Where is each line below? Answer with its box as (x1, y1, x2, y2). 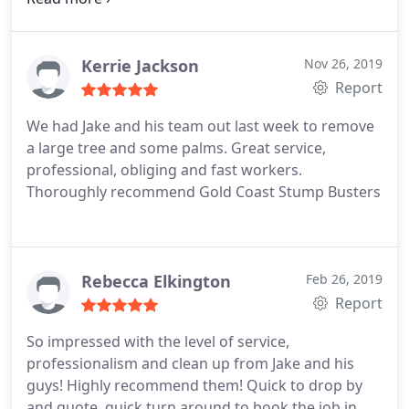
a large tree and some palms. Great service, (26, 137, 326, 158)
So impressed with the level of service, (26, 330, 289, 351)
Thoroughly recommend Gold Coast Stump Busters (26, 181, 381, 202)
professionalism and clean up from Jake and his (26, 352, 354, 373)
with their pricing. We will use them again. (26, 9, 315, 30)
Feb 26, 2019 (306, 269, 383, 288)
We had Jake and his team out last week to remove (26, 115, 374, 136)
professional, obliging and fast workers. (26, 159, 302, 180)
